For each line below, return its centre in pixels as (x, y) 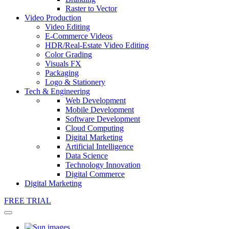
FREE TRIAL (28, 201)
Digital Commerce (95, 174)
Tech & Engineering (57, 91)
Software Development (103, 119)
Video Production (53, 18)
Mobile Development (100, 110)
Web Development (96, 100)
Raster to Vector (91, 8)
